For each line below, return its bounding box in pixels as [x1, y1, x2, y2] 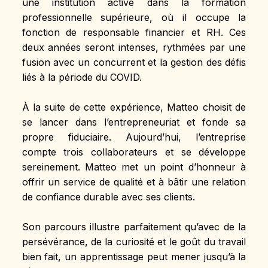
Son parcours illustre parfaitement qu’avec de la [22, 220, 246, 233]
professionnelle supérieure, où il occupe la [22, 11, 246, 23]
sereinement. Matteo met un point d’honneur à [22, 160, 246, 173]
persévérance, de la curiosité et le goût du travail [22, 235, 246, 248]
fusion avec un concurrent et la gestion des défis [22, 56, 246, 68]
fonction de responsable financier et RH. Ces [22, 26, 246, 38]
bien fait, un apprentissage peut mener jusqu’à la [22, 250, 246, 263]
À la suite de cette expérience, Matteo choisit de [22, 100, 246, 113]
